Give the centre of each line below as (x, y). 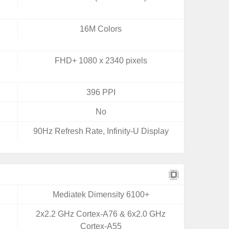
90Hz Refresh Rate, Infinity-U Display (101, 131)
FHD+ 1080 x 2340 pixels (101, 61)
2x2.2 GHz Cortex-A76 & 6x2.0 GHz (101, 214)
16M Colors (101, 29)
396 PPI (101, 92)
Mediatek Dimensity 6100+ (101, 194)
